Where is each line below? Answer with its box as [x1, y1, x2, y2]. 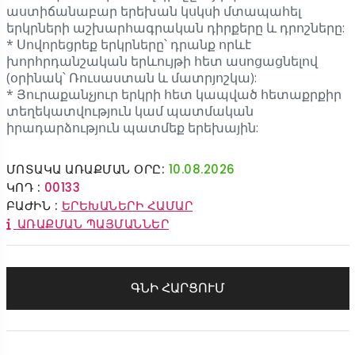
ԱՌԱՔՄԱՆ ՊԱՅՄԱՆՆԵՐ [17, 216, 169, 233]
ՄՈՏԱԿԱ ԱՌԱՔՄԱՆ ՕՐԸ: [6, 161, 165, 178]
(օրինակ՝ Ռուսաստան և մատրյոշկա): [6, 69, 257, 87]
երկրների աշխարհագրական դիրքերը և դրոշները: [6, 19, 345, 37]
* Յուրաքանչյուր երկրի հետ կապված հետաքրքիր [6, 86, 342, 104]
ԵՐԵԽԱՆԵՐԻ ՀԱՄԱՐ [61, 197, 193, 215]
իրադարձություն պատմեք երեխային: [6, 119, 258, 137]
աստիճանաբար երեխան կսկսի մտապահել [6, 2, 301, 21]
